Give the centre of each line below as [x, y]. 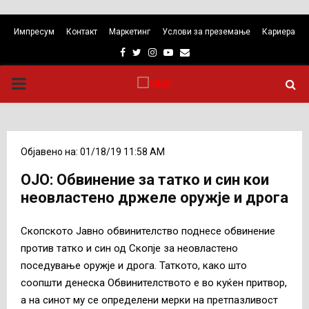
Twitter [156, 52]
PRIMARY [46, 83]
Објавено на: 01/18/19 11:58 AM [93, 152]
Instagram [178, 52]
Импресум [34, 32]
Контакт [82, 32]
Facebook [146, 52]
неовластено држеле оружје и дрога [154, 198]
